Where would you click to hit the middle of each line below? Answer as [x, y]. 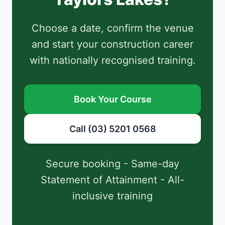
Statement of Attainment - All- [113, 180]
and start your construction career [113, 44]
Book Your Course [113, 99]
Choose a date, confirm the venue [113, 28]
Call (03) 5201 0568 [113, 129]
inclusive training [113, 196]
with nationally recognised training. [113, 61]
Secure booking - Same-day [113, 164]
